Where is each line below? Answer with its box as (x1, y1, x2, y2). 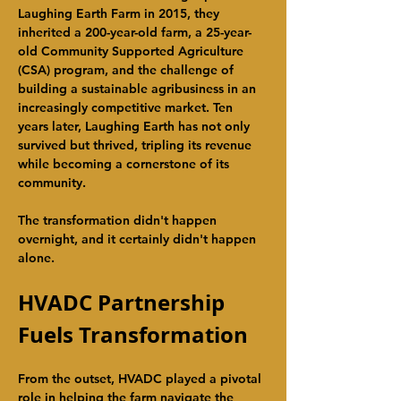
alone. (18, 250, 55, 266)
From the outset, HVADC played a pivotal (18, 371, 265, 387)
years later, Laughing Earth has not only (18, 118, 253, 134)
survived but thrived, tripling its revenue (18, 137, 255, 153)
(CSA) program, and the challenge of (18, 62, 237, 78)
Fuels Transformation (18, 320, 248, 350)
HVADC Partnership (18, 287, 230, 318)
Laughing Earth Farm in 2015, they (18, 5, 223, 21)
